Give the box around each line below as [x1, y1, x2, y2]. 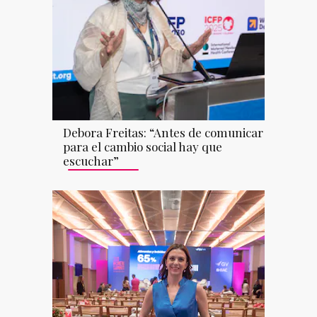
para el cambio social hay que [63, 138, 222, 154]
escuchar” [63, 152, 119, 168]
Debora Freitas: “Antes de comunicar [63, 124, 263, 140]
